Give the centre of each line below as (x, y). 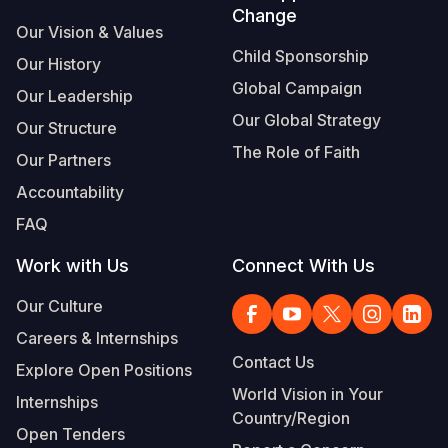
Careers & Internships (97, 337)
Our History (58, 63)
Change (264, 15)
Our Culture (59, 305)
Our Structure (66, 127)
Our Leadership (74, 95)
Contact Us (273, 361)
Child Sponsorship (300, 55)
